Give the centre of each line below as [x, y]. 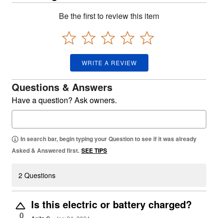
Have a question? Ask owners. [64, 100]
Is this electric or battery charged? [111, 204]
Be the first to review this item [109, 16]
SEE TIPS [94, 151]
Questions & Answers [62, 87]
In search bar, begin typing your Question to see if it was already [109, 139]
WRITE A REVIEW [109, 63]
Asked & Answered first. [45, 150]
